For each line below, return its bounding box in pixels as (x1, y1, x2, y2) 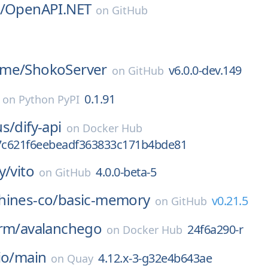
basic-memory (57, 190, 150, 209)
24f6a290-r (187, 221, 243, 237)
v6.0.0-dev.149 (168, 62, 242, 78)
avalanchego (20, 218, 102, 238)
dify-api (14, 117, 62, 136)
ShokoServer (25, 59, 107, 79)
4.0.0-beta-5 (96, 164, 157, 180)
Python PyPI (19, 92, 80, 106)
